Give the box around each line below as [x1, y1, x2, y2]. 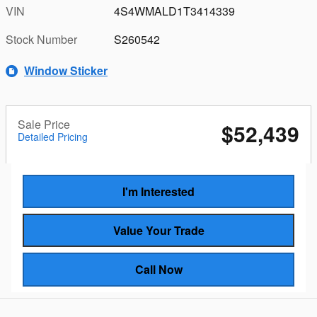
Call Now [134, 261, 183, 278]
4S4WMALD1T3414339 [114, 2, 236, 19]
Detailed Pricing [18, 129, 88, 144]
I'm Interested [122, 183, 195, 200]
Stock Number [6, 30, 77, 47]
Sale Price [18, 115, 70, 132]
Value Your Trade [113, 222, 204, 239]
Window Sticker [24, 62, 108, 79]
